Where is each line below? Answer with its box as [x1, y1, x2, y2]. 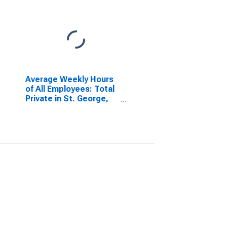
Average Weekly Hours [25, 74, 113, 84]
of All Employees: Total [25, 84, 115, 94]
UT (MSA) [25, 103, 63, 113]
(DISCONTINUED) [25, 113, 93, 123]
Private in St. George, [25, 94, 108, 103]
